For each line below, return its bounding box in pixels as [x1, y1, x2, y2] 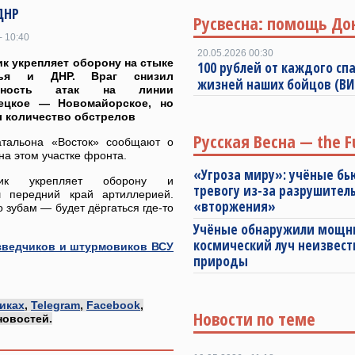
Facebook [86, 299, 140, 311]
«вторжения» [193, 197, 276, 216]
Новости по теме [193, 307, 315, 330]
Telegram [31, 299, 80, 311]
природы [193, 252, 248, 270]
